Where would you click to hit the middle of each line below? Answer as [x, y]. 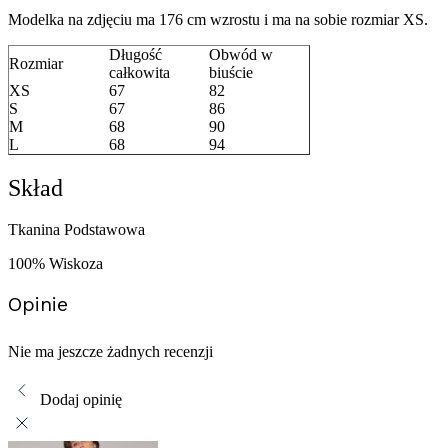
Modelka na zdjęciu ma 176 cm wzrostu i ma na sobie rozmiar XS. [218, 19]
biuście [231, 72]
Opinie [38, 304]
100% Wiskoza [55, 264]
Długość [135, 54]
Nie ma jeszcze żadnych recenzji [110, 352]
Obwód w [241, 54]
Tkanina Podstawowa [76, 230]
